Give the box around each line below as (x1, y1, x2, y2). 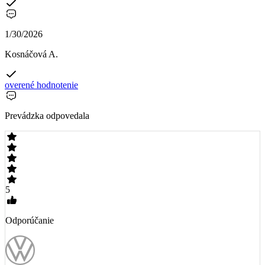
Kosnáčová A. (5, 49, 58, 59)
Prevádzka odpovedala (5, 110, 89, 121)
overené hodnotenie (5, 79, 78, 90)
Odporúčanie (5, 215, 54, 225)
